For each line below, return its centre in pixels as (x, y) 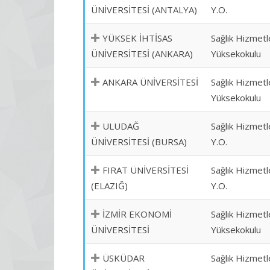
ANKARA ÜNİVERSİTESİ (150, 82)
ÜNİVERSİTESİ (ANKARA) (142, 54)
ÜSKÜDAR (124, 258)
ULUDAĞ (121, 126)
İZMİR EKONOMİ (137, 214)
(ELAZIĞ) (109, 186)
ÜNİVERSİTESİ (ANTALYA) (144, 10)
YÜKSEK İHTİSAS (137, 38)
